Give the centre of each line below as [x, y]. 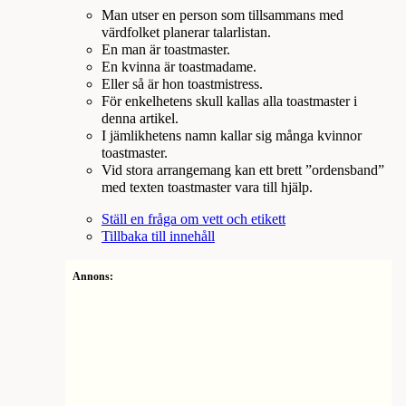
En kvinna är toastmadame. [179, 67]
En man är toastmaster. [166, 49]
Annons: [93, 277]
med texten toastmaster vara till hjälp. [207, 187]
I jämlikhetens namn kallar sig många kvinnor [232, 135]
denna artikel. [140, 118]
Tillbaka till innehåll [158, 237]
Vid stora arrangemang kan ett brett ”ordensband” [243, 170]
